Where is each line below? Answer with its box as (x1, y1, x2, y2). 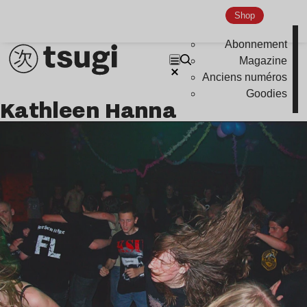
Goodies (246, 88, 288, 100)
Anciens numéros (202, 71, 288, 84)
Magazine (239, 55, 288, 67)
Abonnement (225, 38, 288, 51)
